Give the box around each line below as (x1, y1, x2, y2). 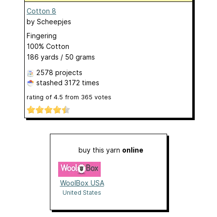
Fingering (27, 31, 57, 40)
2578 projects (36, 68, 82, 77)
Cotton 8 (27, 6, 56, 15)
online (122, 145, 143, 154)
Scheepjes (37, 17, 71, 26)
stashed (34, 78, 64, 87)
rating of (27, 93, 54, 101)
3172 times (64, 78, 99, 87)
